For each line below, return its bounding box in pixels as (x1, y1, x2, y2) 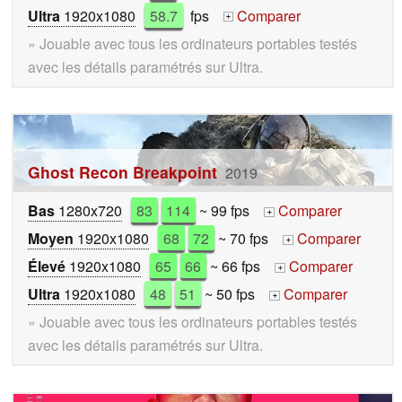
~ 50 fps (205, 283, 270, 304)
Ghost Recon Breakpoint (28, 160, 217, 183)
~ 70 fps (218, 227, 284, 249)
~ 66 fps (210, 255, 275, 276)
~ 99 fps (199, 199, 265, 221)
